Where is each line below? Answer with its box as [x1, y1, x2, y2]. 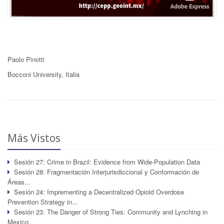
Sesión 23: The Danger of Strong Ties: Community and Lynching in [14, 207, 207, 216]
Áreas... [7, 177, 30, 186]
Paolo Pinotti [7, 54, 44, 64]
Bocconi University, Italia [7, 69, 79, 79]
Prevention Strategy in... [7, 197, 78, 206]
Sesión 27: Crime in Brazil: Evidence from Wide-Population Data [14, 157, 200, 166]
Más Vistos [7, 131, 60, 145]
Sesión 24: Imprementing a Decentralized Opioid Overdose [14, 187, 184, 196]
